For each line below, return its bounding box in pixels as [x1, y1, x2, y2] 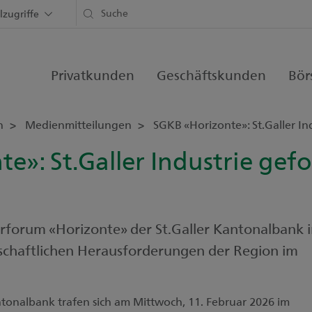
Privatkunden [51, 65, 134, 84]
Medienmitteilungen [25, 117, 134, 132]
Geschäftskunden [157, 65, 266, 84]
